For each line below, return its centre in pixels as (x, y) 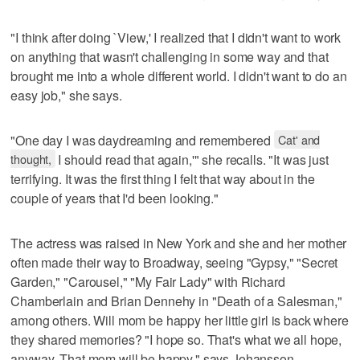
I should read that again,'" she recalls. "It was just (193, 159)
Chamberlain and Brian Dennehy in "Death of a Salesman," (176, 301)
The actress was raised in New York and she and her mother (179, 243)
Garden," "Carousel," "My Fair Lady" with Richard (148, 281)
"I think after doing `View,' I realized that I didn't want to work (176, 37)
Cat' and (299, 139)
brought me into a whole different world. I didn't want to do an (179, 76)
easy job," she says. (66, 95)
